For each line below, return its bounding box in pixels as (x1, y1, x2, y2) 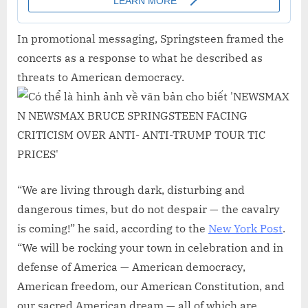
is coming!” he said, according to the (17, 221, 208, 235)
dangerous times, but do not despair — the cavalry (17, 201, 280, 216)
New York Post (208, 221, 283, 235)
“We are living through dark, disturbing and (17, 182, 245, 197)
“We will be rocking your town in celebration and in (17, 240, 283, 254)
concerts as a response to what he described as (17, 50, 263, 65)
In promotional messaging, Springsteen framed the (17, 31, 284, 45)
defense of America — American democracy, (17, 259, 245, 274)
